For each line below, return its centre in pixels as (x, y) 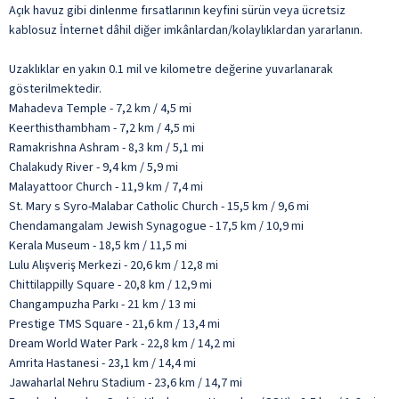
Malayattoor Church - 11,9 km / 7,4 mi (106, 187)
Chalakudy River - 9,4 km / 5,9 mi (94, 167)
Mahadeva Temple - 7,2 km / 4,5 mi (100, 108)
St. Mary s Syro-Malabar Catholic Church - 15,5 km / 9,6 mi (159, 206)
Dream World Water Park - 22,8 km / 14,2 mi (122, 343)
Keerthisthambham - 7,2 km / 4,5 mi (102, 128)
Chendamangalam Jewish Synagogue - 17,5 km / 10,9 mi (156, 226)
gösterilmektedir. (55, 89)
